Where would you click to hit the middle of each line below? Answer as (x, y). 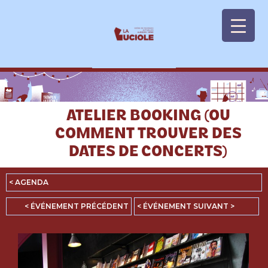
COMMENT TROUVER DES (148, 134)
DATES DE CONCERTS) (148, 152)
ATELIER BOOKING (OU (148, 116)
